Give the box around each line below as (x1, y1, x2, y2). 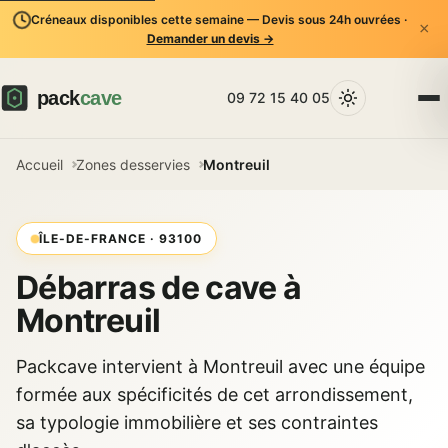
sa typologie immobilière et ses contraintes (16, 412, 378, 433)
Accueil (16, 156, 63, 173)
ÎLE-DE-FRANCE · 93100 (39, 231, 202, 246)
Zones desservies (76, 156, 190, 173)
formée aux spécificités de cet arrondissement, (16, 384, 413, 405)
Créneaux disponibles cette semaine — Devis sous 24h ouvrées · (31, 12, 407, 27)
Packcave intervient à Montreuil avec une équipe (16, 356, 425, 377)
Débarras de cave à (16, 268, 302, 307)
